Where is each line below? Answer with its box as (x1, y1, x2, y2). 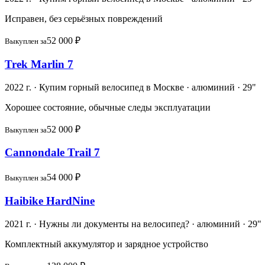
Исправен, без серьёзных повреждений (5, 14, 163, 24)
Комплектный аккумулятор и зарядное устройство (5, 238, 208, 249)
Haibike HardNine (5, 194, 95, 207)
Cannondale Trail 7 (5, 146, 100, 159)
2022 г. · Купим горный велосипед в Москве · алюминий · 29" (5, 82, 256, 92)
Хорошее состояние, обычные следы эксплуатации (5, 102, 211, 112)
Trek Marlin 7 (5, 57, 73, 70)
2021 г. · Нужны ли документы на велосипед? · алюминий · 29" (5, 218, 261, 229)
